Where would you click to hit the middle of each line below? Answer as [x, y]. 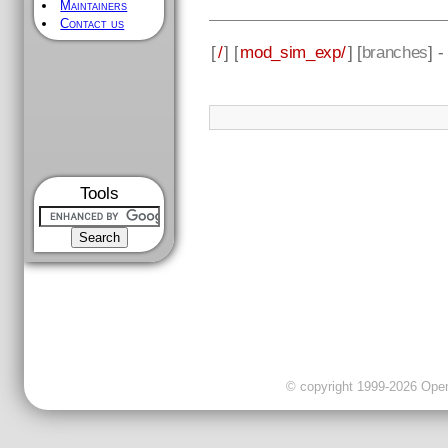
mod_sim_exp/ [293, 51]
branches [395, 51]
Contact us [92, 23]
